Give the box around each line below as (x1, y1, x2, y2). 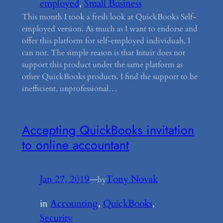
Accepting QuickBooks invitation (21, 121, 194, 139)
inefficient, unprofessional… (21, 83, 117, 94)
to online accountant (21, 136, 129, 154)
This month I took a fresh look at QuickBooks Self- (21, 11, 196, 22)
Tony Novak (106, 173, 158, 186)
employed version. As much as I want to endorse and (21, 23, 198, 34)
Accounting (50, 197, 98, 210)
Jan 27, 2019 (39, 173, 90, 186)
